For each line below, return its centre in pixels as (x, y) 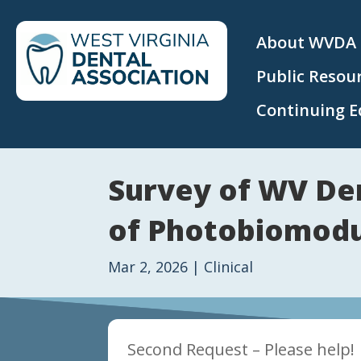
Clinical (229, 267)
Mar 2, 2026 (148, 267)
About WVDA (306, 43)
